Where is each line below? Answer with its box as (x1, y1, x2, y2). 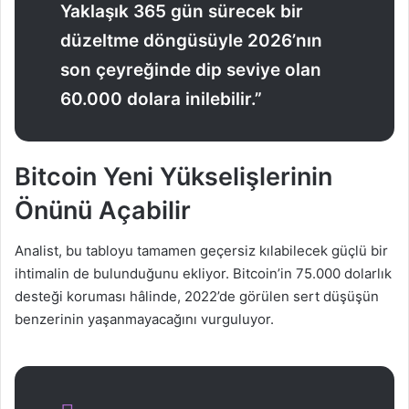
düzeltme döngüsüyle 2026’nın (60, 29, 322, 51)
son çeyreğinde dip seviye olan (60, 58, 321, 80)
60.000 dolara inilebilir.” (60, 88, 262, 110)
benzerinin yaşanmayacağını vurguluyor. (15, 310, 274, 329)
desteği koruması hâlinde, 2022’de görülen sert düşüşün (15, 288, 379, 306)
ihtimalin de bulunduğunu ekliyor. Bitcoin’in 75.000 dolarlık (15, 265, 392, 283)
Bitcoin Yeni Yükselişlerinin (15, 161, 332, 192)
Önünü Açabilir (15, 194, 191, 225)
